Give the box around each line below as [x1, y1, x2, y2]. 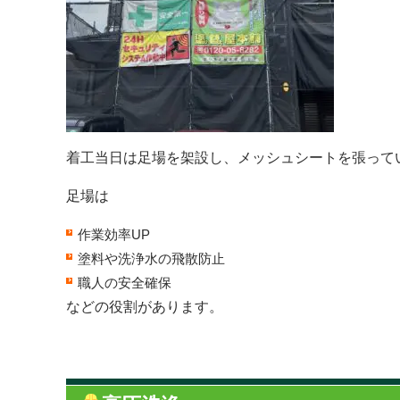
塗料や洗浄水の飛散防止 [78, 251, 225, 266]
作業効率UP [78, 227, 150, 242]
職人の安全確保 [78, 275, 171, 290]
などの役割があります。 [66, 299, 223, 314]
